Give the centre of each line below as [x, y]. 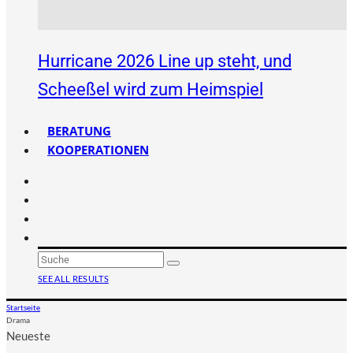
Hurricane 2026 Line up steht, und [165, 61]
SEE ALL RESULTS [73, 279]
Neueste [28, 336]
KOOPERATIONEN [98, 150]
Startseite [23, 307]
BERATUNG [79, 131]
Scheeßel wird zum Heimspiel [150, 89]
